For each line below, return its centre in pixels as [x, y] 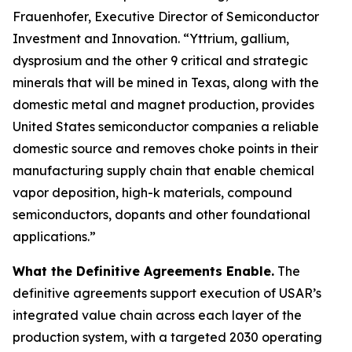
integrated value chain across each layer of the [157, 315]
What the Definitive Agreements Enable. [143, 271]
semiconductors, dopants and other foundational [161, 214]
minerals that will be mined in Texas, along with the [166, 82]
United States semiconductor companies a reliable [166, 126]
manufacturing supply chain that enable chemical [163, 170]
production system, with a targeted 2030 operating [167, 337]
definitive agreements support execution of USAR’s [167, 293]
